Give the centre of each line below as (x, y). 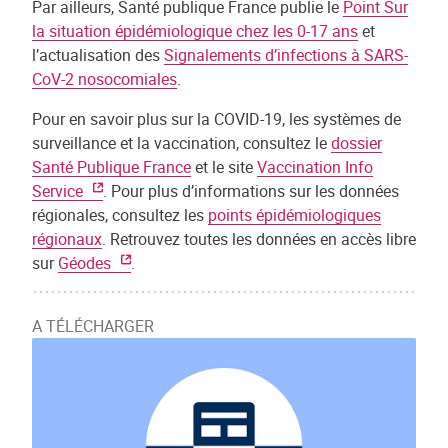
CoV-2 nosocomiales (104, 79)
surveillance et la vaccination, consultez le (181, 143)
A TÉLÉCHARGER (93, 326)
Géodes (84, 263)
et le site (224, 167)
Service (57, 191)
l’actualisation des (98, 55)
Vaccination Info (315, 167)
